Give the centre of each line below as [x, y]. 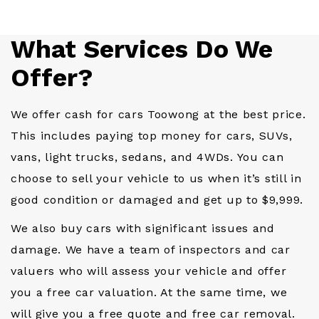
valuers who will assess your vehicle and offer [149, 271]
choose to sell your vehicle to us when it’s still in [156, 179]
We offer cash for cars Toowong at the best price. [158, 115]
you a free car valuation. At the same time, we [149, 293]
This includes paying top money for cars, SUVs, [152, 136]
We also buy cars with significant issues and [143, 229]
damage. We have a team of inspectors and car [151, 250]
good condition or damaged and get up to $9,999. [157, 200]
